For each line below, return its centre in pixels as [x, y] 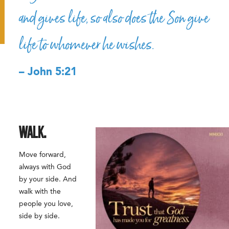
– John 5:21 [48, 73]
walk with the [40, 191]
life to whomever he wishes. [87, 45]
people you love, [46, 204]
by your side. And [48, 179]
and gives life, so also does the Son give [114, 19]
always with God [45, 167]
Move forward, [43, 155]
